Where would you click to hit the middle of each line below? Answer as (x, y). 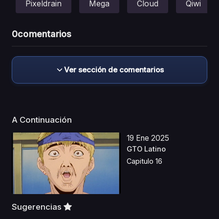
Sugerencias (38, 207)
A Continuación (43, 120)
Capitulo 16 (145, 161)
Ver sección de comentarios (114, 69)
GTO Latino (146, 149)
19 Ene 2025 (148, 138)
